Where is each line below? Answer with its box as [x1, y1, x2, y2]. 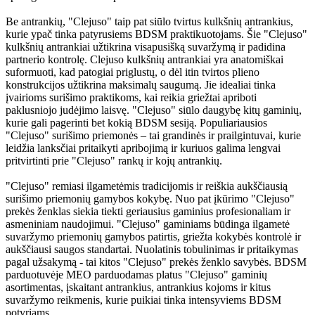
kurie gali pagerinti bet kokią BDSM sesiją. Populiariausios [6, 117, 267, 129]
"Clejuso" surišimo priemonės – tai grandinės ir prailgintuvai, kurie [6, 129, 301, 142]
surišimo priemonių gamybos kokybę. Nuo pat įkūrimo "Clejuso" [6, 193, 295, 205]
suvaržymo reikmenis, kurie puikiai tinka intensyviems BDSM [6, 294, 281, 307]
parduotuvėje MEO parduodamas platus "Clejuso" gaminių [6, 269, 267, 281]
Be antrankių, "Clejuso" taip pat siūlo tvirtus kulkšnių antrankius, [6, 15, 293, 28]
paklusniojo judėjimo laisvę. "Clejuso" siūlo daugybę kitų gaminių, [6, 104, 302, 117]
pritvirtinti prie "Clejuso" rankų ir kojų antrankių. [6, 155, 222, 167]
